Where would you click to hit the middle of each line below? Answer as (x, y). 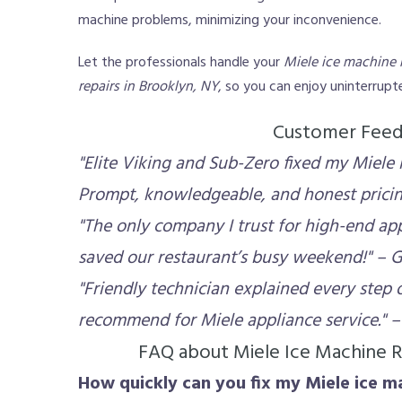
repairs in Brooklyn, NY (148, 87)
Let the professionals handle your (181, 63)
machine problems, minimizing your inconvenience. (230, 21)
